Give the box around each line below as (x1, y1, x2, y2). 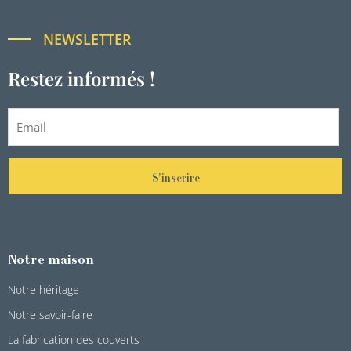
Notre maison (8, 254, 94, 267)
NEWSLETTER (43, 29, 132, 49)
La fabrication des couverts (8, 331, 139, 347)
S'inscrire (151, 173, 200, 185)
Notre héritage (8, 281, 79, 297)
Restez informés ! (8, 65, 155, 91)
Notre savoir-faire (8, 306, 92, 322)
